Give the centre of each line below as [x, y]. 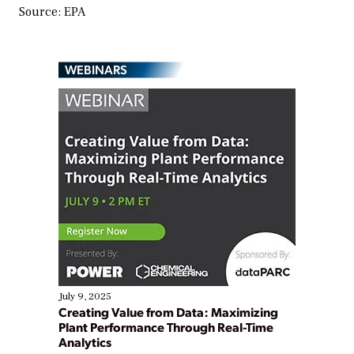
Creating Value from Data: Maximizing [168, 311]
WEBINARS [96, 69]
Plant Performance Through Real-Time [166, 326]
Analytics [85, 341]
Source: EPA [52, 11]
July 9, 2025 [85, 296]
